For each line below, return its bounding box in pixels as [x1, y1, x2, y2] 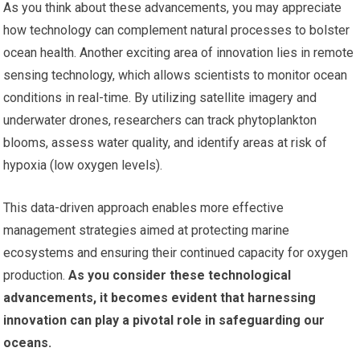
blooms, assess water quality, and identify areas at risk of [3, 135, 328, 151]
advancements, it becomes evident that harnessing [3, 290, 317, 306]
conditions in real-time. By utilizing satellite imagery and [3, 90, 317, 106]
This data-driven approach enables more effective [3, 200, 284, 216]
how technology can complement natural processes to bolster [3, 22, 350, 39]
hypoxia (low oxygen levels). [3, 157, 163, 174]
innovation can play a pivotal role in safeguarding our [3, 313, 325, 329]
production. [3, 268, 66, 284]
